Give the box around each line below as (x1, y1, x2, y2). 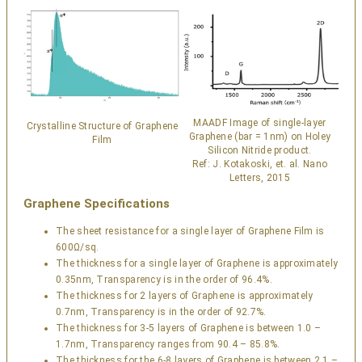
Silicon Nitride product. (208, 145, 312, 157)
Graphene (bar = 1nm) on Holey (188, 131, 331, 143)
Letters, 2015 (229, 172, 290, 184)
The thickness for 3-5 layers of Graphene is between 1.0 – (56, 322, 322, 335)
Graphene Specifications (23, 196, 170, 212)
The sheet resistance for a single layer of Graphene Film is (56, 225, 325, 238)
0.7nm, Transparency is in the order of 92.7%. (56, 306, 267, 318)
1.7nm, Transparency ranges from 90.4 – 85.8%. (56, 339, 280, 351)
